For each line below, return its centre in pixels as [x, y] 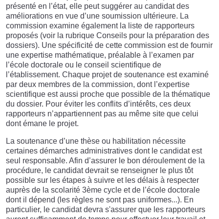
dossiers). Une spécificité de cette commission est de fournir [109, 45]
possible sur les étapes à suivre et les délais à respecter [102, 180]
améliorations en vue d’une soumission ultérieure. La [97, 16]
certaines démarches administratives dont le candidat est [104, 151]
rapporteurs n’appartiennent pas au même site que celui [102, 114]
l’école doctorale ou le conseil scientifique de [84, 65]
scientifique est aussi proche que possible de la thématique [108, 94]
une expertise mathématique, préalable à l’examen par [100, 55]
